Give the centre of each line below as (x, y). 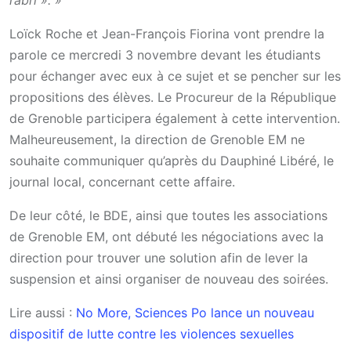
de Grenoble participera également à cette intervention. (175, 118)
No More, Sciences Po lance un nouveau (195, 312)
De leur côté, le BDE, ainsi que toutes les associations (168, 215)
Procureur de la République (256, 97)
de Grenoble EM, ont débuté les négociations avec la (166, 236)
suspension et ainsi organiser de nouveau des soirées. (169, 279)
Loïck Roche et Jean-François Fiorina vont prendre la (167, 33)
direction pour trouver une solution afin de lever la (159, 257)
